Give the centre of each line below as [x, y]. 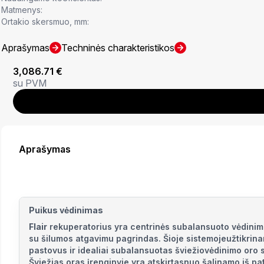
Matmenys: [22, 10]
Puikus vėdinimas [66, 210]
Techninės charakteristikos [118, 48]
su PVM [30, 83]
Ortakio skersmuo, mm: [45, 22]
